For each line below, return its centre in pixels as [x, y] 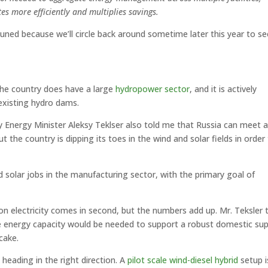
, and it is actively [223, 89]
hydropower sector [153, 89]
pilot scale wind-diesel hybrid [183, 260]
